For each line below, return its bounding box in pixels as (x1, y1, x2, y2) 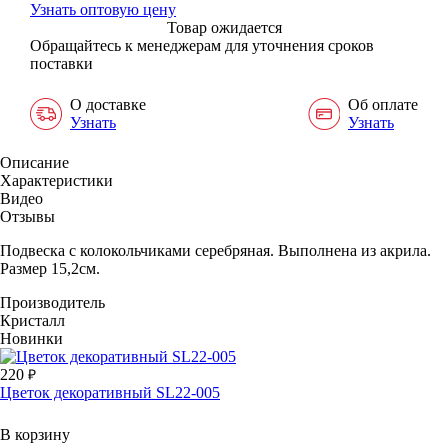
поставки (30, 54, 93, 72)
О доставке (70, 95, 146, 113)
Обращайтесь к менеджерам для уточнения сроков (30, 36, 374, 54)
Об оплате (348, 95, 418, 113)
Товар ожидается (166, 18, 282, 36)
